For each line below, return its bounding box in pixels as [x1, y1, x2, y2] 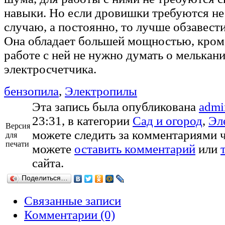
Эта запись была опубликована [32, 99, 199, 114]
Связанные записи [24, 193, 121, 207]
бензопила [4, 84, 59, 98]
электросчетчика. [4, 62, 96, 76]
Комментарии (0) [24, 207, 115, 221]
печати [6, 139, 29, 148]
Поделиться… [22, 174, 68, 182]
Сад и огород [133, 114, 202, 128]
